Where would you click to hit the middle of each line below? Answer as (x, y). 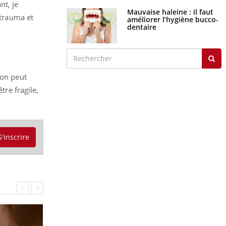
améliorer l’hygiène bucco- (173, 19)
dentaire (142, 27)
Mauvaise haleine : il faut (170, 12)
